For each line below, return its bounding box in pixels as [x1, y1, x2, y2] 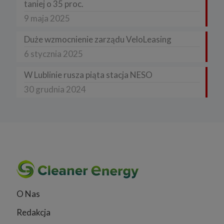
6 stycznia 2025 [24, 48, 83, 59]
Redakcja [16, 206, 50, 217]
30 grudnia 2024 [24, 83, 86, 94]
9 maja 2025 [24, 12, 70, 23]
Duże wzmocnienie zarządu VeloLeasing [24, 33, 171, 44]
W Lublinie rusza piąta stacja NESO [24, 69, 152, 80]
